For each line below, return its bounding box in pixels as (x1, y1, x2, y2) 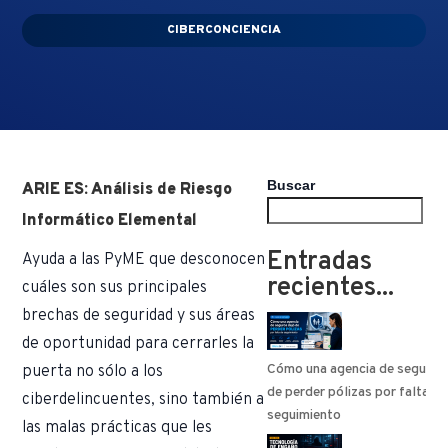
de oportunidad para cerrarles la (22, 334, 255, 355)
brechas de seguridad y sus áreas (22, 306, 256, 327)
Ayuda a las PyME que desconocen (22, 250, 266, 271)
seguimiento (267, 406, 342, 424)
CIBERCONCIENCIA (167, 21, 281, 38)
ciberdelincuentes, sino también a (22, 390, 265, 411)
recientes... (267, 272, 395, 306)
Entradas (267, 246, 373, 280)
